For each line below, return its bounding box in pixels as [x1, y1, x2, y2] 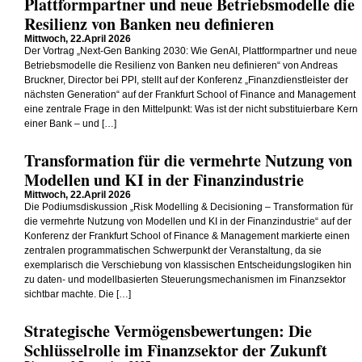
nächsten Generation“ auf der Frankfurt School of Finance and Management [24, 90, 356, 99]
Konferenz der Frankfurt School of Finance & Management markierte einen [24, 231, 350, 241]
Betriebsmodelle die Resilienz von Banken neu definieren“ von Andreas [24, 61, 338, 70]
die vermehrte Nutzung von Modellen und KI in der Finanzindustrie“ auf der [24, 217, 351, 226]
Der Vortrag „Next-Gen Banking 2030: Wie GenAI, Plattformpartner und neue [24, 46, 357, 56]
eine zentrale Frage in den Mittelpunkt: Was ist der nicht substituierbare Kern [24, 104, 358, 114]
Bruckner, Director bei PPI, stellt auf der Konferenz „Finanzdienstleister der [24, 75, 348, 85]
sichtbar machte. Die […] [24, 289, 131, 299]
